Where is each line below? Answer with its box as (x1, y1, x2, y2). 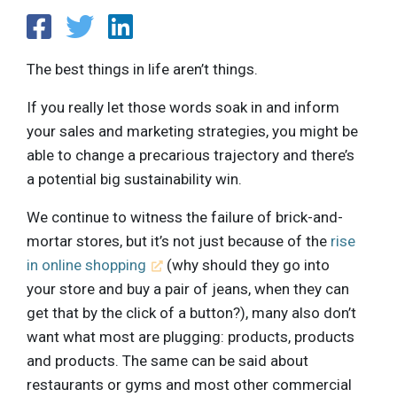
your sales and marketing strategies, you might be (27, 121, 358, 140)
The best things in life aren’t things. (27, 59, 258, 78)
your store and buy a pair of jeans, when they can (27, 279, 349, 298)
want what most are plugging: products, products (27, 327, 354, 346)
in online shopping (27, 255, 146, 274)
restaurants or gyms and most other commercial (27, 375, 352, 393)
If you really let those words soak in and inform (27, 97, 339, 116)
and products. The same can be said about (27, 351, 308, 370)
